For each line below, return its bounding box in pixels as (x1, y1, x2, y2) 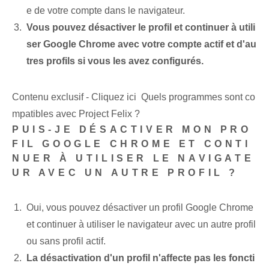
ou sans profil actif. (26, 236, 106, 247)
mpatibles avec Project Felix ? (12, 109, 140, 119)
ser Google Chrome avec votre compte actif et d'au (26, 39, 256, 50)
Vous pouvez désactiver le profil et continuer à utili (26, 22, 255, 33)
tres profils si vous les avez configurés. (26, 56, 204, 67)
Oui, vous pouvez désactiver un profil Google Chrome (26, 202, 253, 213)
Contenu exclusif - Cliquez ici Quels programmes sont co (12, 92, 255, 103)
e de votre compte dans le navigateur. (26, 5, 185, 16)
